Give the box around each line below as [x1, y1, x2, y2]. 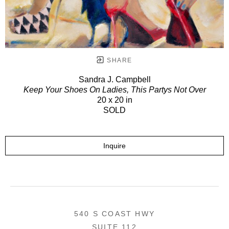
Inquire [103, 141, 126, 150]
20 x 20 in [97, 95, 132, 104]
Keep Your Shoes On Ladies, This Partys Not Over [23, 85, 206, 94]
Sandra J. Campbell [78, 75, 151, 84]
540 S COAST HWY [74, 209, 155, 218]
